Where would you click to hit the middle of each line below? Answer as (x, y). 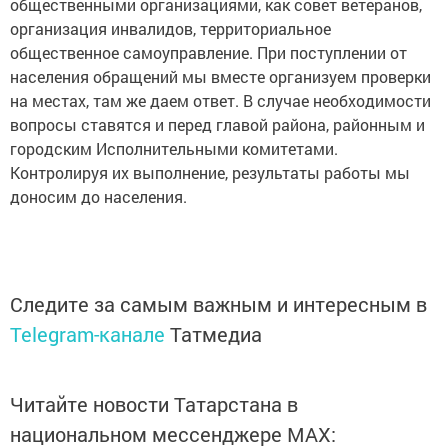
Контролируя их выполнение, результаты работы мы (210, 172)
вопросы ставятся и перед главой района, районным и (217, 124)
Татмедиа (216, 334)
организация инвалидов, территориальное (170, 28)
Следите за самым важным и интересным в (218, 304)
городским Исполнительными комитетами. (174, 148)
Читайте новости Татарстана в (154, 404)
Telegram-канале (87, 334)
